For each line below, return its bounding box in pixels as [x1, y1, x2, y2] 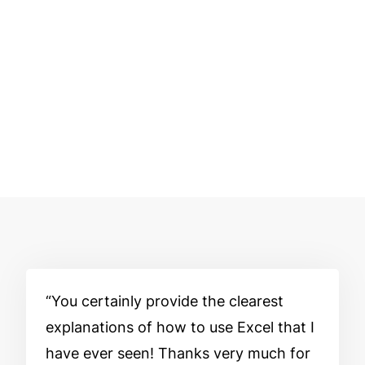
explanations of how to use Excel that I [46, 318, 314, 336]
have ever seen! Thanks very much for [46, 344, 310, 362]
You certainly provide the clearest [51, 292, 284, 310]
